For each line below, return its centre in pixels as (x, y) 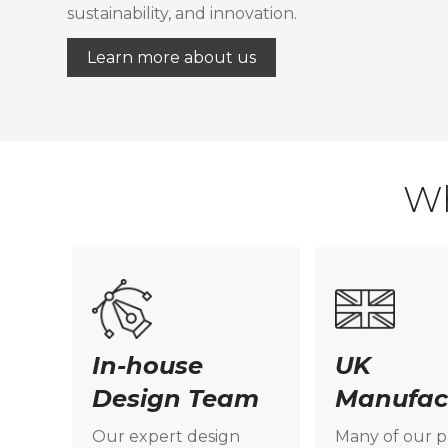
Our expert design (166, 436)
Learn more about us (172, 57)
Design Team (175, 398)
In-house (147, 365)
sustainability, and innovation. (182, 13)
